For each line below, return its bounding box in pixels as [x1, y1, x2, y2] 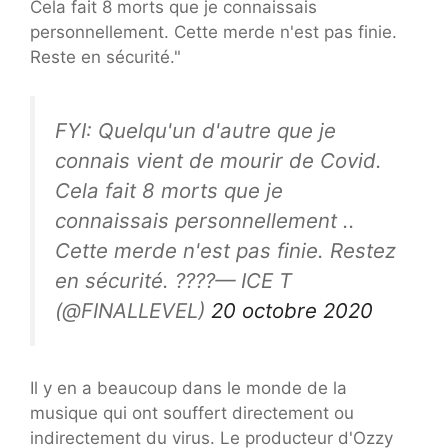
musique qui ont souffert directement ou [30, 403, 354, 424]
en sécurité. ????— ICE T [55, 267, 292, 293]
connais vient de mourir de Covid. [55, 147, 382, 173]
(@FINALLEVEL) [55, 297, 211, 323]
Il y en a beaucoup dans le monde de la [30, 378, 347, 399]
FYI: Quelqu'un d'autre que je [55, 117, 336, 143]
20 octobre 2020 [211, 297, 373, 323]
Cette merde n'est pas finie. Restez [55, 237, 396, 263]
